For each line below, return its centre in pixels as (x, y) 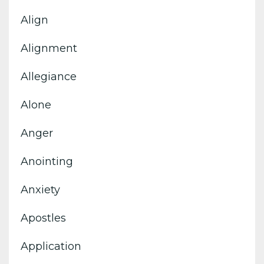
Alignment (49, 48)
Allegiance (49, 76)
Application (51, 246)
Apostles (43, 218)
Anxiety (40, 189)
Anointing (47, 161)
